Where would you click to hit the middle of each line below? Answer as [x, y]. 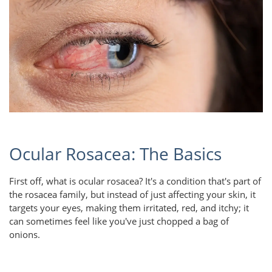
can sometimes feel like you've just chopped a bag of [119, 221]
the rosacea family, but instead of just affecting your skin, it [132, 195]
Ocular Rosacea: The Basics [115, 154]
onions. [26, 235]
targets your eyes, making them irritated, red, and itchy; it [129, 208]
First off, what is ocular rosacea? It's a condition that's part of [135, 181]
